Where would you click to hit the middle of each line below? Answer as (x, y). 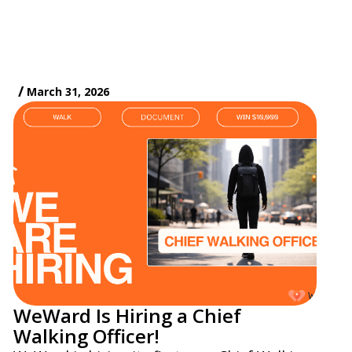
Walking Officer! (86, 336)
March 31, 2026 (68, 91)
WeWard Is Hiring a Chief (127, 316)
